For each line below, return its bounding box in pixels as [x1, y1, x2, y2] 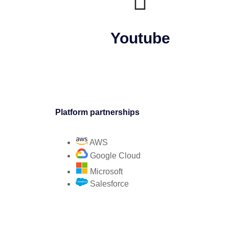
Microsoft [90, 167, 123, 176]
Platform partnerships [55, 108, 140, 117]
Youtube [110, 30, 170, 47]
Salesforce [90, 179, 129, 188]
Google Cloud [90, 151, 141, 160]
